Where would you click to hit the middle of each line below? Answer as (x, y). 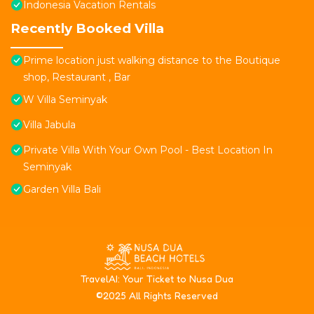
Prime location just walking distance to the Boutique (152, 61)
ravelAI (102, 278)
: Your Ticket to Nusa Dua (176, 278)
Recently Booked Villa (87, 29)
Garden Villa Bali (62, 190)
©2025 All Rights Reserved (157, 295)
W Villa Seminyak (65, 100)
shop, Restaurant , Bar (77, 77)
